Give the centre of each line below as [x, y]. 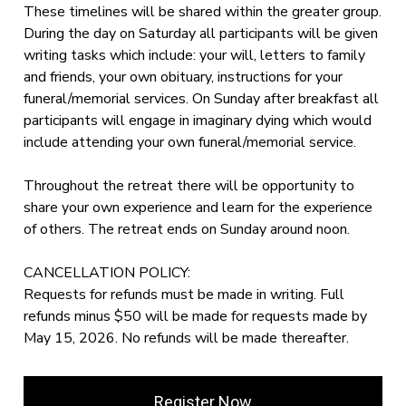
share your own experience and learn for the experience [198, 208]
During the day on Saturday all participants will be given [201, 34]
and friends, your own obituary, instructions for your [184, 77]
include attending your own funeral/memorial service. [190, 142]
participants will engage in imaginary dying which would [198, 121]
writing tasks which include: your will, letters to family [195, 55]
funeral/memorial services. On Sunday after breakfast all [202, 99]
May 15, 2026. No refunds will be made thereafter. [187, 338]
